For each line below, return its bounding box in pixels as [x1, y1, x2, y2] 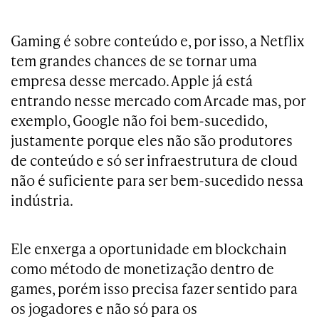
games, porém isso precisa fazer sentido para [11, 278, 298, 298]
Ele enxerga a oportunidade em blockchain [11, 239, 287, 258]
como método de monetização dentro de [11, 258, 274, 278]
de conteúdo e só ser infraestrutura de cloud [11, 150, 298, 170]
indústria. [11, 190, 75, 210]
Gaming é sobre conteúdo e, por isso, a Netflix [11, 31, 304, 51]
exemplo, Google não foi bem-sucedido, [11, 110, 267, 130]
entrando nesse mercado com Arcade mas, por [11, 90, 305, 110]
